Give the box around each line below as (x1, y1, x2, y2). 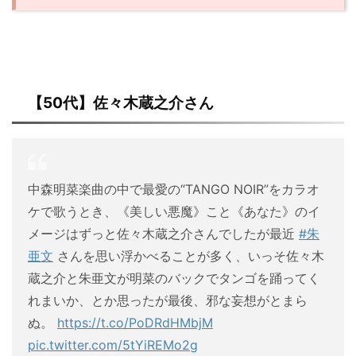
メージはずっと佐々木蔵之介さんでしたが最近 (28, 225, 299, 242)
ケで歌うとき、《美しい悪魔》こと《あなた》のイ (28, 203, 320, 219)
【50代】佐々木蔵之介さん (28, 93, 214, 112)
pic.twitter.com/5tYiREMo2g (28, 336, 198, 353)
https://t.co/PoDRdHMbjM (57, 314, 213, 331)
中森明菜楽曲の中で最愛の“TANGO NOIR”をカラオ (28, 180, 319, 197)
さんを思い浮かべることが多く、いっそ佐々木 (53, 247, 324, 264)
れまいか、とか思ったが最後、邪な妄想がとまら (28, 292, 308, 308)
